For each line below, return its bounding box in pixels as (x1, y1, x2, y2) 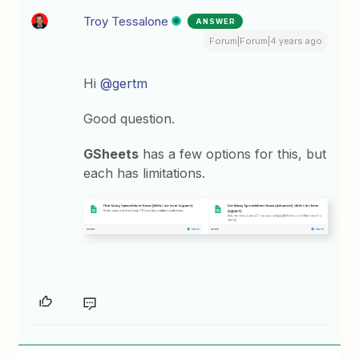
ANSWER (196, 17, 236, 26)
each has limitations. (83, 165, 206, 182)
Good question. (83, 111, 175, 127)
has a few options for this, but (139, 146, 327, 163)
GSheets (83, 146, 139, 163)
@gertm (100, 75, 148, 92)
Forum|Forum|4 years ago (208, 35, 322, 47)
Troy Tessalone (83, 14, 169, 30)
